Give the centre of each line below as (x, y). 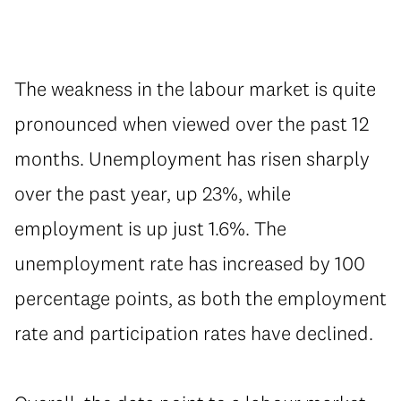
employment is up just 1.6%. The (150, 229)
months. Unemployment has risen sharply (192, 159)
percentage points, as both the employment (200, 299)
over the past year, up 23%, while (153, 194)
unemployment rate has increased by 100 (190, 264)
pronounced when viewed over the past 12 (192, 124)
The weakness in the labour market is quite (195, 89)
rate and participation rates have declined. (194, 333)
